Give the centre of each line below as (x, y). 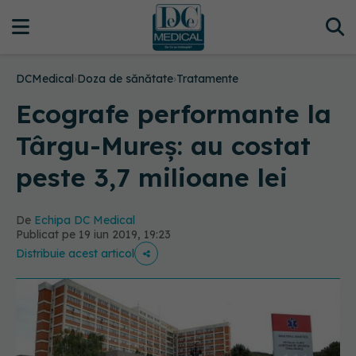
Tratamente (207, 79)
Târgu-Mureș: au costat (163, 145)
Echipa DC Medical (85, 220)
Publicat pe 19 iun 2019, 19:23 (93, 234)
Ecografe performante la (174, 114)
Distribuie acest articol (75, 253)
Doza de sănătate (125, 79)
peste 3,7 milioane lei (152, 177)
